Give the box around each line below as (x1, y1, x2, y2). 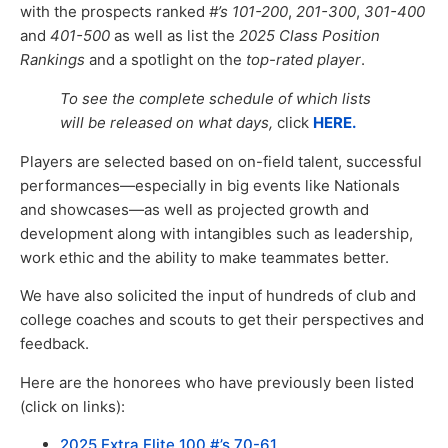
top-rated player (246, 50, 361, 69)
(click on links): (20, 396, 125, 416)
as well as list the (110, 26, 239, 45)
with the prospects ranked (20, 2, 209, 21)
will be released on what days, (60, 113, 277, 132)
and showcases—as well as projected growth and (20, 200, 369, 219)
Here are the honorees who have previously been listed (20, 372, 414, 392)
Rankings (20, 50, 85, 69)
